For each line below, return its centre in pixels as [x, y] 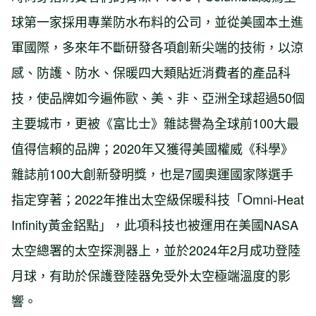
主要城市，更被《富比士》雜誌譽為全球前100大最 [155, 123]
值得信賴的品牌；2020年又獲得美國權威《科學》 [152, 148]
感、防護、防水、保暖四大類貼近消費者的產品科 [151, 72]
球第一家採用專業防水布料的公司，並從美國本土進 [157, 22]
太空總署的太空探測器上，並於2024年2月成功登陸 [156, 250]
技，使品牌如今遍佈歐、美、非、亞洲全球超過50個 [158, 98]
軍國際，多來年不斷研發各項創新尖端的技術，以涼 [157, 47]
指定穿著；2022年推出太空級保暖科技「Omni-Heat [158, 199]
